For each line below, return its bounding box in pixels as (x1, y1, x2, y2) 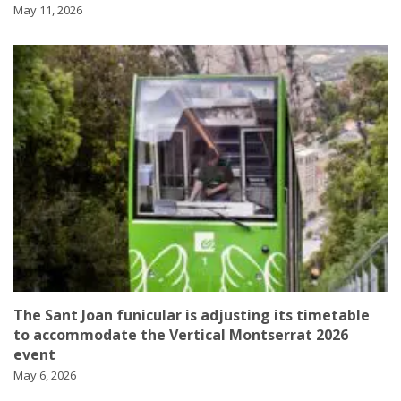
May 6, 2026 (13, 366, 76, 383)
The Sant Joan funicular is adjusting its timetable (13, 304, 370, 325)
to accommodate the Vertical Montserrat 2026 (13, 324, 348, 345)
